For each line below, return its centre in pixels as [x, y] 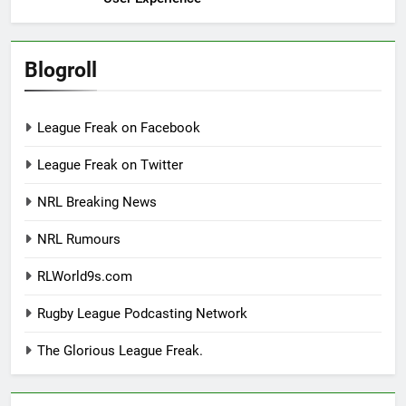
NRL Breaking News [97, 203]
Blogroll [61, 70]
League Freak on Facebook [119, 128]
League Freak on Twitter [110, 165]
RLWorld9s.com [85, 277]
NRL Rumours [79, 240]
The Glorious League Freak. [120, 351]
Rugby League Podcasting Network [142, 314]
